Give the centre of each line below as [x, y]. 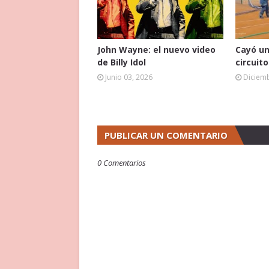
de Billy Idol [122, 62]
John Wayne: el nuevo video [156, 50]
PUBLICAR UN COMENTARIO [166, 135]
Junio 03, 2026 [129, 77]
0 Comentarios [122, 163]
